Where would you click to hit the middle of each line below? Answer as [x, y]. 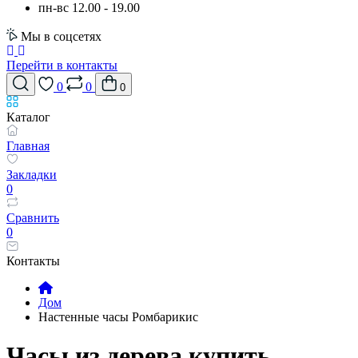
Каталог [28, 117]
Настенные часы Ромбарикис [118, 317]
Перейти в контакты [62, 65]
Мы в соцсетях [61, 36]
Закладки [32, 175]
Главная [28, 146]
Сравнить [33, 218]
